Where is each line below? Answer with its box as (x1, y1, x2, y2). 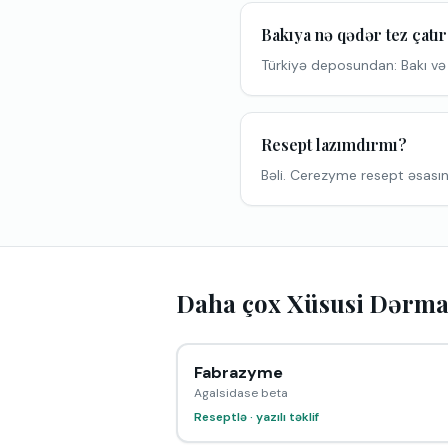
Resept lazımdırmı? (261, 134, 407, 155)
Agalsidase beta (194, 385, 288, 401)
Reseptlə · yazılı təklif (194, 409, 319, 425)
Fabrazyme (194, 362, 283, 383)
